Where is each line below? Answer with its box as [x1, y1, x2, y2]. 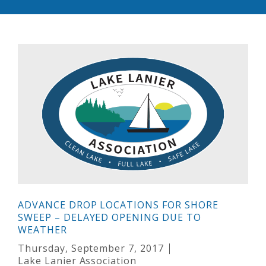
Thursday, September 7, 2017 [18, 242, 164, 255]
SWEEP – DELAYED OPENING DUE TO [18, 211, 201, 224]
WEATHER [18, 223, 67, 237]
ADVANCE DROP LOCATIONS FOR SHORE [18, 198, 218, 212]
